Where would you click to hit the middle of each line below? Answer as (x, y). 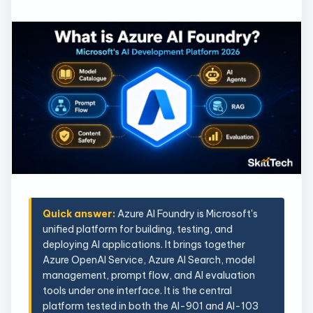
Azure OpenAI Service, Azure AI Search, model (149, 260)
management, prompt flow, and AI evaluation (149, 276)
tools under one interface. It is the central (137, 291)
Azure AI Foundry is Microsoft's (187, 214)
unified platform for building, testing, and (138, 230)
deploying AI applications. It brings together (144, 245)
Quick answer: (79, 214)
